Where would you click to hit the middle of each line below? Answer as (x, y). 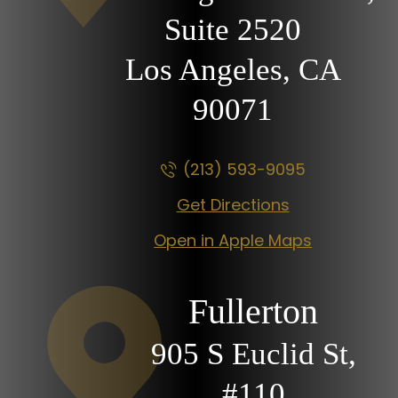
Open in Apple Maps (233, 240)
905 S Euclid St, (253, 354)
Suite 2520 (233, 29)
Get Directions (233, 204)
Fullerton (254, 311)
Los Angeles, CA (233, 69)
